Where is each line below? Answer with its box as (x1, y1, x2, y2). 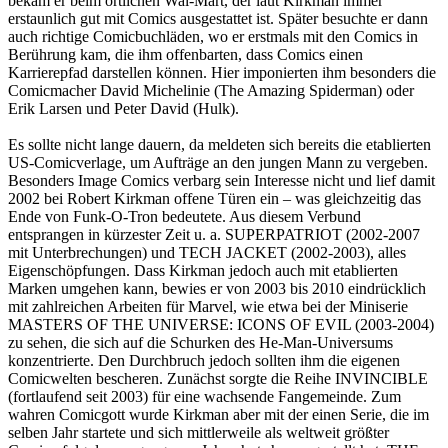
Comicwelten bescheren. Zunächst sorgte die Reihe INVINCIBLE (8, 369, 428, 387)
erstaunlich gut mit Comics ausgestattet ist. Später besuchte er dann (8, 9, 428, 27)
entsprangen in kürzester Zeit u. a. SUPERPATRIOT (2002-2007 (8, 225, 420, 243)
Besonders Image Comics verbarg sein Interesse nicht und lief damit (8, 171, 435, 189)
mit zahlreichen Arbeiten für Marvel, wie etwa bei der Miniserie (8, 297, 408, 315)
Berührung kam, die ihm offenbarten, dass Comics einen (8, 45, 363, 63)
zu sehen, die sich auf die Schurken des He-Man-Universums (8, 333, 393, 351)
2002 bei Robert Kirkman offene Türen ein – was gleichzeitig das (8, 189, 421, 207)
